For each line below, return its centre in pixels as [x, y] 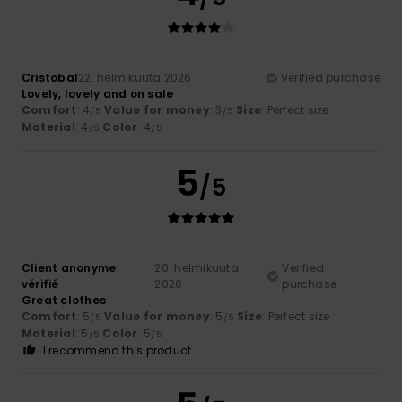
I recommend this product [117, 350]
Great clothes [64, 300]
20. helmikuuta [197, 267]
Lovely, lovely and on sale [98, 93]
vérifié [40, 284]
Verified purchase [330, 77]
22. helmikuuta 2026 [135, 77]
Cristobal [50, 77]
